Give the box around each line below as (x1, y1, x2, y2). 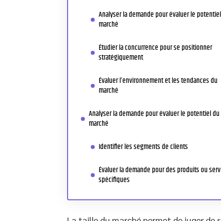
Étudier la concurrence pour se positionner (99, 42, 212, 53)
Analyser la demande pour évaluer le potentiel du (89, 108, 220, 119)
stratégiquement (99, 52, 143, 63)
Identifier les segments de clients (99, 141, 188, 152)
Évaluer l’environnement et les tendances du (99, 75, 218, 86)
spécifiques (99, 174, 130, 185)
